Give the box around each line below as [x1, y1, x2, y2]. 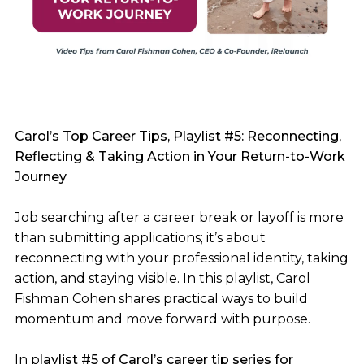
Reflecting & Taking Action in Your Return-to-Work [14, 149, 345, 165]
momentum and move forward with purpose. [14, 311, 310, 327]
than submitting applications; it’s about [14, 230, 266, 246]
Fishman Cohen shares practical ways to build [14, 291, 308, 307]
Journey [14, 169, 67, 185]
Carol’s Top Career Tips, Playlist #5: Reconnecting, [14, 128, 341, 145]
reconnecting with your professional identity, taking [14, 250, 349, 266]
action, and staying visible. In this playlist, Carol [14, 271, 310, 287]
